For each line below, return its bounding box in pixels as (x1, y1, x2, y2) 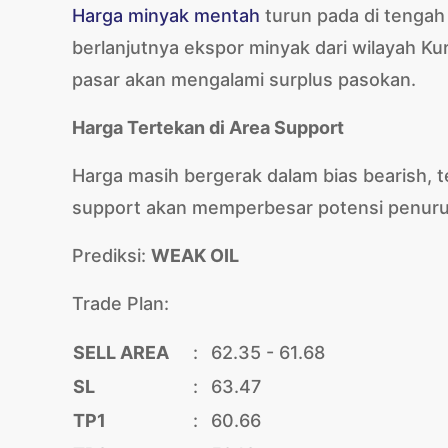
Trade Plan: (72, 293, 169, 314)
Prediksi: (72, 245, 151, 266)
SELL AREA (73, 342, 169, 363)
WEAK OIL (151, 245, 239, 266)
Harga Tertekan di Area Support (72, 117, 344, 138)
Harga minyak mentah (72, 5, 260, 26)
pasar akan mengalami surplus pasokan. (72, 69, 416, 90)
